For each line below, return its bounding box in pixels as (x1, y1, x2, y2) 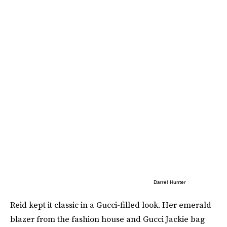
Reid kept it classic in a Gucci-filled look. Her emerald (10, 199, 211, 211)
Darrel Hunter (153, 179, 186, 185)
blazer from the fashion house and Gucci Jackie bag (10, 213, 205, 225)
